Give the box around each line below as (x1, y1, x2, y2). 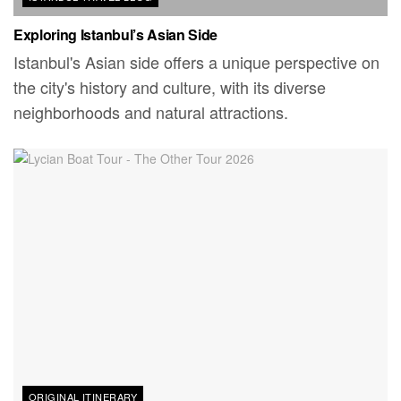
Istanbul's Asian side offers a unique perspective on (13, 50, 380, 74)
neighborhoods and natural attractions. (13, 100, 288, 124)
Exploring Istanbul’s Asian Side (13, 24, 218, 46)
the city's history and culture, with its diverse (13, 75, 326, 99)
